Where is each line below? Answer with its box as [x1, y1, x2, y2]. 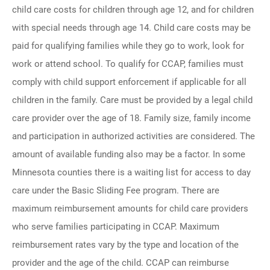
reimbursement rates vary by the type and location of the [12, 239, 239, 250]
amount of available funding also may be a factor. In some [12, 149, 245, 160]
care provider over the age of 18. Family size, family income [12, 113, 251, 124]
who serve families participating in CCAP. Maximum [12, 221, 219, 232]
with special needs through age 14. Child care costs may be [12, 22, 251, 33]
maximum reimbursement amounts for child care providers [12, 203, 248, 214]
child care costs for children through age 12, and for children [12, 4, 254, 15]
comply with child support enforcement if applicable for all [12, 77, 246, 87]
